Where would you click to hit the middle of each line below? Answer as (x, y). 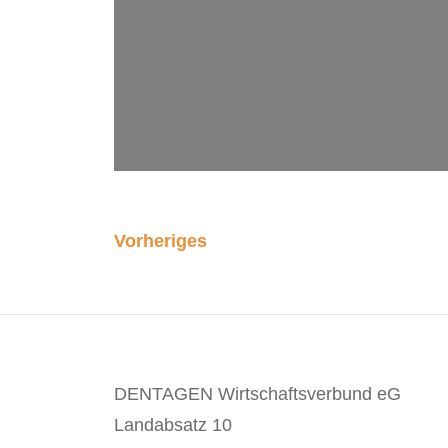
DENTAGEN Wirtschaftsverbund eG (257, 394)
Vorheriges (160, 241)
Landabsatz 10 (173, 425)
